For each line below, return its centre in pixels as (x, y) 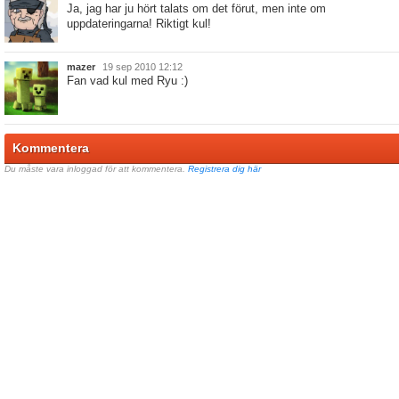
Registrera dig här (224, 169)
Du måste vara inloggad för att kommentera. (96, 169)
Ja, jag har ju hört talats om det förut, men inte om (196, 8)
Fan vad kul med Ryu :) (127, 81)
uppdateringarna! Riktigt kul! (139, 24)
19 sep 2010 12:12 (142, 67)
